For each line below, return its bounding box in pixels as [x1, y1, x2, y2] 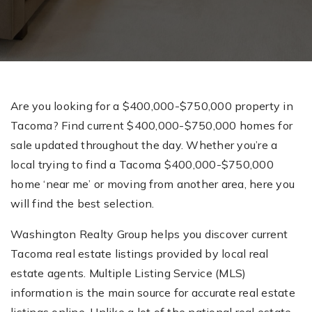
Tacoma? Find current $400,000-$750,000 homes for [10, 118, 292, 132]
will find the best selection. [10, 196, 155, 210]
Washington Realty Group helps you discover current [10, 227, 288, 241]
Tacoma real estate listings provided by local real [10, 247, 269, 260]
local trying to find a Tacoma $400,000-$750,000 [10, 157, 274, 171]
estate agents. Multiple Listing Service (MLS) [10, 266, 247, 280]
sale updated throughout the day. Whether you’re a [10, 138, 278, 152]
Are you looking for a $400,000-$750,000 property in [10, 99, 293, 113]
